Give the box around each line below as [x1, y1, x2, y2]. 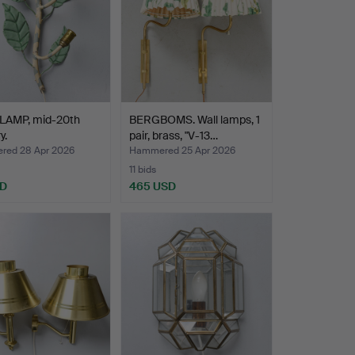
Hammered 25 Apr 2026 [128, 144, 235, 158]
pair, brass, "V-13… [128, 128, 218, 143]
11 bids [128, 163, 156, 177]
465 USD [128, 179, 176, 194]
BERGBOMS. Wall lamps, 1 [128, 113, 260, 128]
